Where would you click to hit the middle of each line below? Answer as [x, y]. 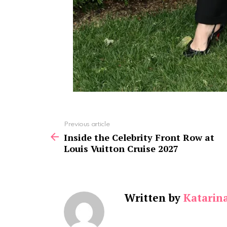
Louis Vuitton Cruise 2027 [121, 148]
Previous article [87, 124]
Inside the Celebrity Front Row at [139, 137]
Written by [154, 197]
